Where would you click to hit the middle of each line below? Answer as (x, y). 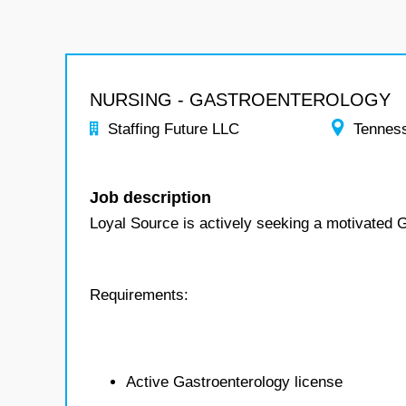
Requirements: (139, 295)
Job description (150, 198)
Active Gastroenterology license (234, 382)
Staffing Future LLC (174, 129)
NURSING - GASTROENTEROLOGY (240, 100)
